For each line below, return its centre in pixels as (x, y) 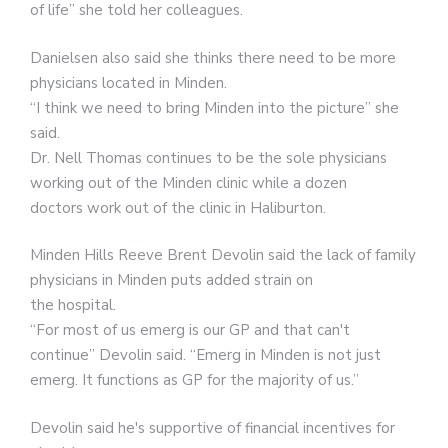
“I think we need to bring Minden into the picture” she (214, 107)
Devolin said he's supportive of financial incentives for (212, 427)
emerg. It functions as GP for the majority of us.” (194, 380)
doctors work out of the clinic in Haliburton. (178, 207)
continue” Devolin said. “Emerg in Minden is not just (205, 355)
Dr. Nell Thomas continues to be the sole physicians (208, 157)
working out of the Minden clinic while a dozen (188, 182)
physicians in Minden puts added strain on (171, 280)
